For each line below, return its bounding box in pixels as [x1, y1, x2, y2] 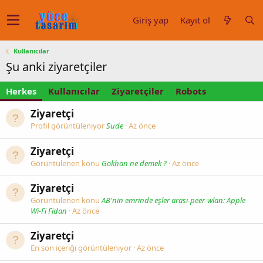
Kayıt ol [180, 14, 210, 26]
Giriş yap [133, 14, 168, 26]
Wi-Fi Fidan [31, 205, 67, 216]
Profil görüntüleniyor [31, 120, 106, 131]
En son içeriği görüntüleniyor [31, 242, 133, 254]
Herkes [6, 85, 36, 97]
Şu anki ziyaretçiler [6, 59, 107, 75]
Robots [176, 85, 206, 97]
